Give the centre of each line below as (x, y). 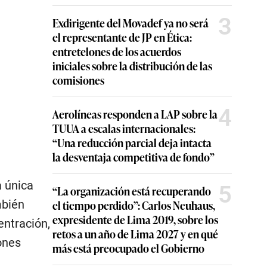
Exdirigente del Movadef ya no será (131, 23)
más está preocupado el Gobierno (128, 248)
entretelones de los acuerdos (117, 52)
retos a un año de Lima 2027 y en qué (135, 234)
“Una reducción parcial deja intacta (132, 143)
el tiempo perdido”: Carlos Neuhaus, (134, 205)
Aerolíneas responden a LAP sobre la (135, 114)
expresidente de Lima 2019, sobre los (135, 220)
